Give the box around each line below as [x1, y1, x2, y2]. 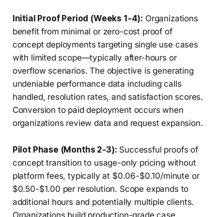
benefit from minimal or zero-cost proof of [12, 27, 172, 37]
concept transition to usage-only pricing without [12, 158, 196, 168]
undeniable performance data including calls [12, 79, 182, 89]
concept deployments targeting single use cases [12, 40, 198, 50]
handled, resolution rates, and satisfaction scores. [12, 92, 203, 102]
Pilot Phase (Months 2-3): [12, 145, 117, 155]
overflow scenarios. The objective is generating [12, 66, 194, 76]
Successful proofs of [117, 145, 198, 155]
